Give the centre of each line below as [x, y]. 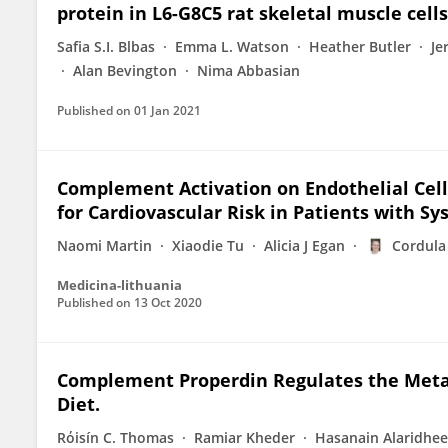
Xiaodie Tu [208, 245]
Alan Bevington [125, 70]
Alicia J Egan [304, 245]
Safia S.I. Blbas [106, 46]
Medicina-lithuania [119, 285]
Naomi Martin [104, 245]
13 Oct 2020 [168, 302]
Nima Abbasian [248, 70]
